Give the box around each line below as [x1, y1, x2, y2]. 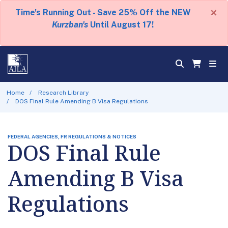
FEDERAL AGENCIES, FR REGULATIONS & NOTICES [8, 133, 136, 139]
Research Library [38, 89, 89, 96]
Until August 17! [88, 20, 154, 30]
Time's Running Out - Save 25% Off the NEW [15, 8, 191, 17]
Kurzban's [52, 20, 88, 30]
